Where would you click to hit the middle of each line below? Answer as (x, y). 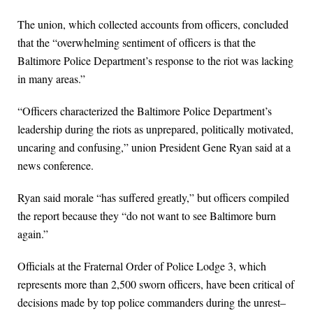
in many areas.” (51, 79)
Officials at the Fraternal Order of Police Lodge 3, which (142, 266)
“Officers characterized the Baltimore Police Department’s (145, 111)
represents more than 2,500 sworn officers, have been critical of (156, 284)
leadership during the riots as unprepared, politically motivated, (155, 129)
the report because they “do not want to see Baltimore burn (147, 216)
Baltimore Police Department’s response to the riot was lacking (155, 61)
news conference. (56, 166)
